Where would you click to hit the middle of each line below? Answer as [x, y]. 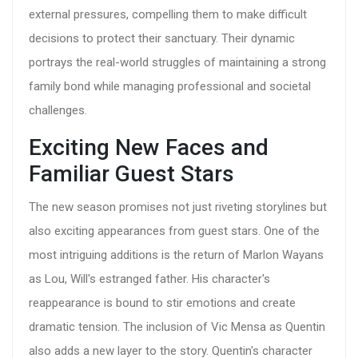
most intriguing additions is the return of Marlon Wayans [176, 255]
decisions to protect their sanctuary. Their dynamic [162, 39]
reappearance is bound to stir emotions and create [162, 303]
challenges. [58, 111]
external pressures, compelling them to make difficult [168, 15]
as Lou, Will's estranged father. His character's [149, 279]
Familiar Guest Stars [131, 174]
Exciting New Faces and [149, 148]
